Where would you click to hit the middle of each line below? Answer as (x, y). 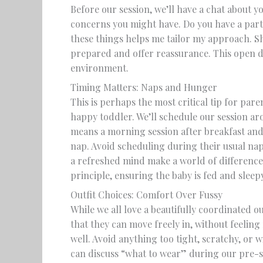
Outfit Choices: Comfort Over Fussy (146, 195)
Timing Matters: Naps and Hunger (144, 87)
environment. (100, 68)
